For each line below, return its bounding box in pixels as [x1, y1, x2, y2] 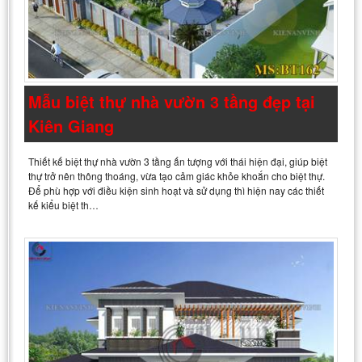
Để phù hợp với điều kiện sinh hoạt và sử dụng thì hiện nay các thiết [28, 183, 324, 197]
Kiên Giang [28, 113, 114, 137]
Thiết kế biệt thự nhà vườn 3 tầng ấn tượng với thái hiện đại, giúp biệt [28, 154, 327, 168]
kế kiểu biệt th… [28, 197, 99, 212]
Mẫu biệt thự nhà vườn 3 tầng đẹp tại [28, 89, 315, 113]
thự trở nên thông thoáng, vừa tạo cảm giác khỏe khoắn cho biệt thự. [28, 168, 325, 183]
